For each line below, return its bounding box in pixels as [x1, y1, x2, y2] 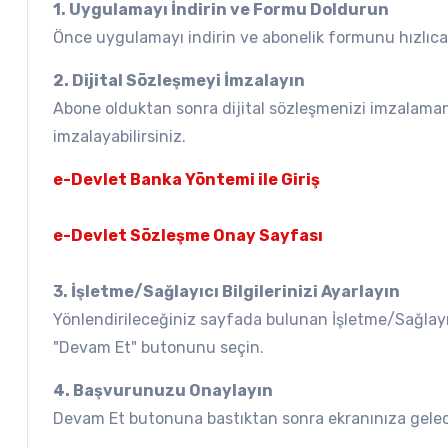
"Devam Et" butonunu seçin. [53, 337, 264, 357]
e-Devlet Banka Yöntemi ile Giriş [53, 169, 320, 189]
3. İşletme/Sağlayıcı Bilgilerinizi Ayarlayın [53, 281, 400, 301]
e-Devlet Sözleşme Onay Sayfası [53, 225, 323, 245]
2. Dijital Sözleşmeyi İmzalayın [53, 70, 305, 90]
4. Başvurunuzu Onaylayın [53, 380, 273, 400]
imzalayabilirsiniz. [53, 126, 186, 146]
